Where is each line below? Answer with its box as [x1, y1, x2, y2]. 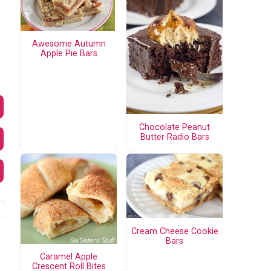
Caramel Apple [40, 251, 97, 262]
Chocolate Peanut [139, 122, 210, 132]
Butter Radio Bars [140, 131, 209, 142]
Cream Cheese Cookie [131, 226, 218, 237]
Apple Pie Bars [40, 48, 97, 59]
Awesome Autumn [31, 39, 106, 50]
